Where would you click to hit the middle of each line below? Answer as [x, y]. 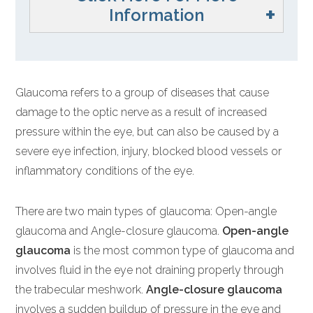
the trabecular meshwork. [81, 290]
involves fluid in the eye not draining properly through [150, 270]
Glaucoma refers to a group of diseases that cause [143, 93]
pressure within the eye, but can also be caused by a [147, 132]
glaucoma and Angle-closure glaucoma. [119, 231]
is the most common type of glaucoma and [183, 251]
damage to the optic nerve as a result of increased [141, 112]
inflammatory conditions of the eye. [105, 171]
